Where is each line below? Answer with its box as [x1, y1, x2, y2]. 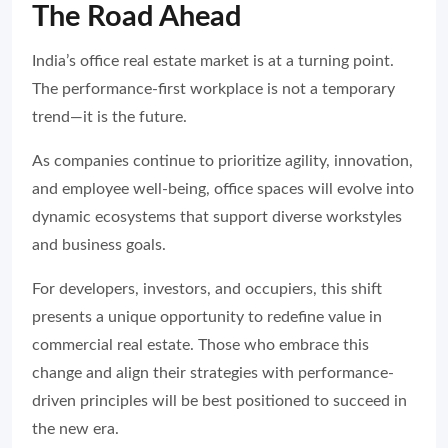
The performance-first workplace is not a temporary [32, 81, 395, 98]
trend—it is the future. [32, 109, 187, 126]
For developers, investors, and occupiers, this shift [32, 281, 382, 298]
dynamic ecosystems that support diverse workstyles [32, 209, 402, 226]
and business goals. [32, 237, 166, 254]
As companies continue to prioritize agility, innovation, [32, 153, 413, 170]
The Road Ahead [32, 2, 241, 32]
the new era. [32, 421, 119, 438]
